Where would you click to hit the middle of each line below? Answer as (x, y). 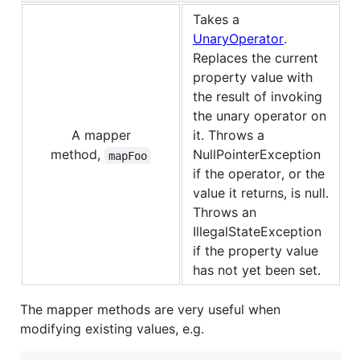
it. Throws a (229, 135)
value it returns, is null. (261, 193)
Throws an (225, 213)
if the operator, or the (259, 174)
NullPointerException (257, 155)
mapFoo (128, 155)
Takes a (216, 20)
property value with (253, 78)
